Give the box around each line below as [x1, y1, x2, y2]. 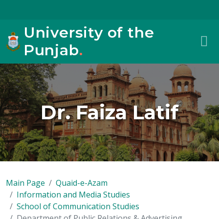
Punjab [23, 41, 79, 59]
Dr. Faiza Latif [41, 100, 178, 124]
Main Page [6, 177, 45, 188]
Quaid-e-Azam [56, 177, 108, 188]
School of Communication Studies [17, 201, 139, 212]
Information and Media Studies [17, 189, 130, 200]
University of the [23, 23, 154, 42]
